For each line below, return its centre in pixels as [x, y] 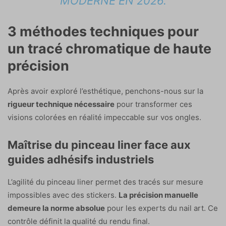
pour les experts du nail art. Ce [161, 208]
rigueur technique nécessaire [61, 104]
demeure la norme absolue [56, 208]
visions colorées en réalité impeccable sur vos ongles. [104, 117]
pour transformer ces [153, 104]
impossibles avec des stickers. [63, 195]
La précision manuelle [158, 195]
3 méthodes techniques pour [103, 31]
